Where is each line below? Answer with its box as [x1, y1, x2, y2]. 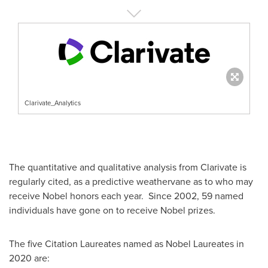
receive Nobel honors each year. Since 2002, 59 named [9, 188, 243, 202]
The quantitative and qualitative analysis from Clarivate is [9, 160, 246, 173]
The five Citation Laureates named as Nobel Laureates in [9, 236, 244, 250]
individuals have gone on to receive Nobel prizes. [9, 203, 215, 217]
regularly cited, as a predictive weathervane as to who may [9, 174, 253, 188]
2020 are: [9, 251, 50, 264]
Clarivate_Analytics [25, 98, 81, 108]
